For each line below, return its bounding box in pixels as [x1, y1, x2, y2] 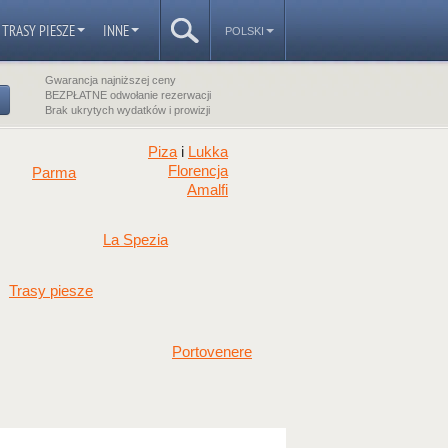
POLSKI [225, 25, 264, 37]
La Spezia [103, 232, 168, 248]
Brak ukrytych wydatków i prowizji [45, 104, 210, 116]
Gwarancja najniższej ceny [45, 74, 176, 86]
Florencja [168, 163, 228, 179]
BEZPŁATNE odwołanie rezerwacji [45, 89, 211, 101]
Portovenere [172, 344, 252, 360]
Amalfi [187, 182, 228, 198]
